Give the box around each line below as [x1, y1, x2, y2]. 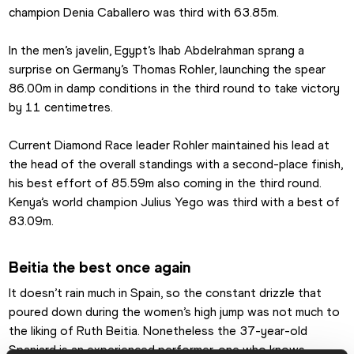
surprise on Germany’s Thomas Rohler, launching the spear [9, 62, 326, 77]
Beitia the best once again [9, 258, 191, 277]
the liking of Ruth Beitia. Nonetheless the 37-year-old [9, 323, 308, 339]
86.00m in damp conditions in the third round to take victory [9, 81, 341, 96]
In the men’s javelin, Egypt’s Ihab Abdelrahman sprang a [9, 43, 305, 58]
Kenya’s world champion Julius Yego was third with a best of [9, 194, 341, 210]
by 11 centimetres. [9, 100, 114, 115]
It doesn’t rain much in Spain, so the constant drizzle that [9, 285, 322, 301]
